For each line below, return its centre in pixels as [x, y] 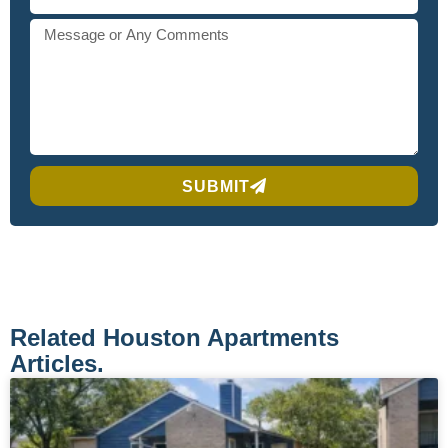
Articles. [57, 364]
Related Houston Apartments [174, 338]
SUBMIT [215, 186]
